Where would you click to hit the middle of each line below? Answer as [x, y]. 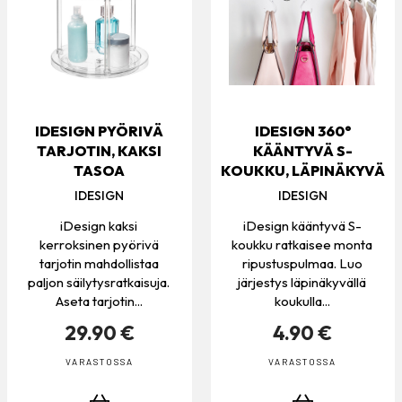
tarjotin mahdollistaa [99, 264]
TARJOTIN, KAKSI [100, 151]
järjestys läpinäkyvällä [302, 283]
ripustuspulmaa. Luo [302, 264]
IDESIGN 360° [302, 131]
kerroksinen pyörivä [99, 245]
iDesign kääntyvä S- [302, 226]
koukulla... [302, 301]
